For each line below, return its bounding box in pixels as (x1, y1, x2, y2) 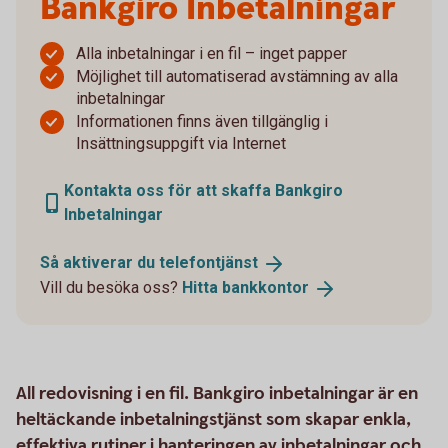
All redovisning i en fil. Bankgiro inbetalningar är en (16, 381, 418, 405)
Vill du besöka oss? (40, 277, 182, 297)
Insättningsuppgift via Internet (76, 134, 286, 153)
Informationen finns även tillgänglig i (76, 112, 328, 131)
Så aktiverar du (40, 253, 159, 272)
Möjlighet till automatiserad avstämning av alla (76, 67, 398, 86)
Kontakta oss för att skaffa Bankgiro (64, 181, 343, 200)
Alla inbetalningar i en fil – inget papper (76, 44, 347, 63)
